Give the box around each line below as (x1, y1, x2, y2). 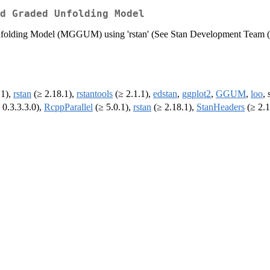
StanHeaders (196, 102, 245, 113)
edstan (153, 89, 177, 99)
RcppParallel (44, 102, 93, 113)
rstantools (77, 89, 113, 99)
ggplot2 (182, 89, 211, 99)
